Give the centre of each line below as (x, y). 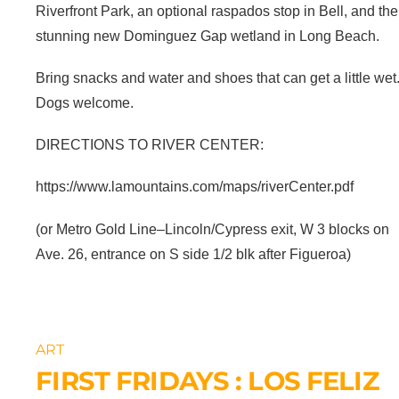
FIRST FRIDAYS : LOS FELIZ (207, 380)
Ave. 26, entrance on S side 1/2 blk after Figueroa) (194, 254)
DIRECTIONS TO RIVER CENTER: (150, 145)
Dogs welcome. (85, 102)
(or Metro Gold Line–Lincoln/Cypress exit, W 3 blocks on (213, 229)
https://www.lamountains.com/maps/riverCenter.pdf (197, 187)
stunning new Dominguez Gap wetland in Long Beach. (208, 36)
